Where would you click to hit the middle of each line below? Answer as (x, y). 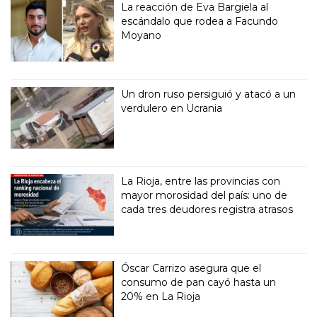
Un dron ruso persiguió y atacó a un (209, 94)
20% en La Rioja (161, 296)
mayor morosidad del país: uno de (204, 195)
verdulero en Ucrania (172, 108)
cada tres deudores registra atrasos (207, 209)
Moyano (142, 35)
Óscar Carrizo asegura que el (191, 268)
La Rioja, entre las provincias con (201, 181)
